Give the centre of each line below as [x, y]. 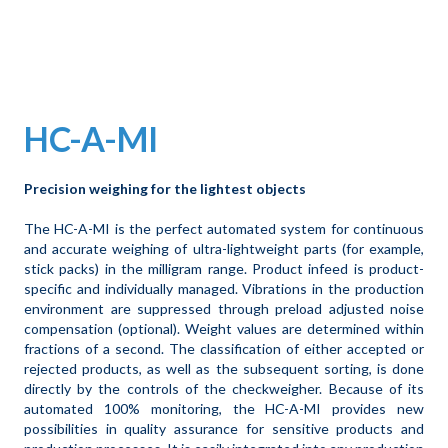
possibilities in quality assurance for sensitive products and [224, 429]
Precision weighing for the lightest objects [165, 189]
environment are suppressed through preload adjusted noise [224, 309]
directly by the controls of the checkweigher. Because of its [224, 389]
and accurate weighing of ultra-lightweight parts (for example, [224, 249]
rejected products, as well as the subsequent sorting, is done [224, 369]
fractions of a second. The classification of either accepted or [224, 349]
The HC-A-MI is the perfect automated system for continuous [224, 229]
